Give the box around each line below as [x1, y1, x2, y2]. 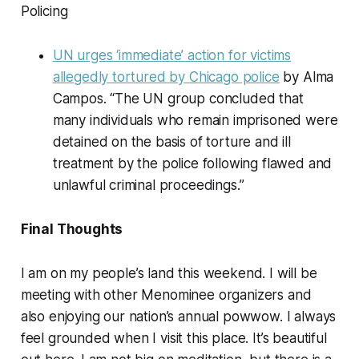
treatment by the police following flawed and [52, 155, 333, 172]
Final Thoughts [20, 221, 123, 238]
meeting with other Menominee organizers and [20, 287, 312, 304]
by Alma [279, 69, 334, 86]
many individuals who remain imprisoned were [52, 112, 338, 129]
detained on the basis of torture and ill [52, 134, 291, 151]
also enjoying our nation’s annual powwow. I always [20, 309, 337, 325]
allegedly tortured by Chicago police [52, 69, 280, 86]
